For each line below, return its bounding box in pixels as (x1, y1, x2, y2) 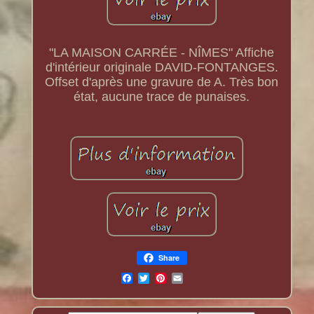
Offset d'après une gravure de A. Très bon (45, 75, 279, 90)
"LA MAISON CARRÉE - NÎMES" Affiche (49, 46, 275, 60)
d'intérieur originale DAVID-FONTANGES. (45, 60, 278, 75)
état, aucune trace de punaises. (74, 90, 250, 104)
